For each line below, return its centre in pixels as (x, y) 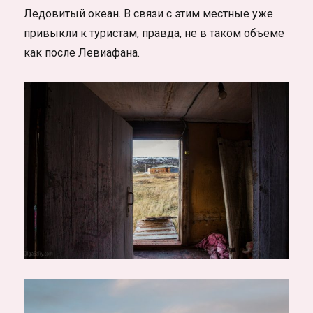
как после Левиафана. (82, 53)
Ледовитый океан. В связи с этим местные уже (149, 14)
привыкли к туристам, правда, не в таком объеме (154, 34)
